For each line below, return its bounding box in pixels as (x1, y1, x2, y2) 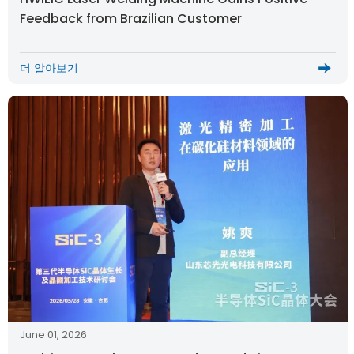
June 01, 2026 (20, 327, 87, 343)
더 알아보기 (20, 60, 78, 77)
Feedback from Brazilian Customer (20, 9, 242, 28)
